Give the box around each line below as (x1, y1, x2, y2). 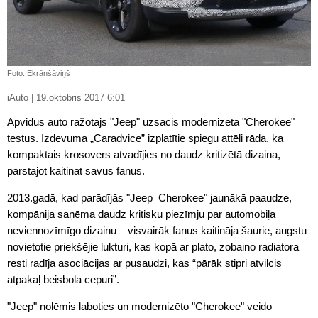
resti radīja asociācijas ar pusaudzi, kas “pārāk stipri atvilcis (7, 256, 282, 269)
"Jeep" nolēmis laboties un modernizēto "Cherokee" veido (7, 300, 272, 312)
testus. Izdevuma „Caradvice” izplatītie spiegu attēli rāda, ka (7, 131, 283, 144)
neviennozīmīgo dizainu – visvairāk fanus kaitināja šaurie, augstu (7, 224, 307, 236)
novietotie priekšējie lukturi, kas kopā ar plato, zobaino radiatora (7, 240, 299, 253)
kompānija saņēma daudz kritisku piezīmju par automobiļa (7, 207, 275, 220)
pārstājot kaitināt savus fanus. (7, 164, 145, 177)
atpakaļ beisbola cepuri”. (7, 273, 119, 285)
